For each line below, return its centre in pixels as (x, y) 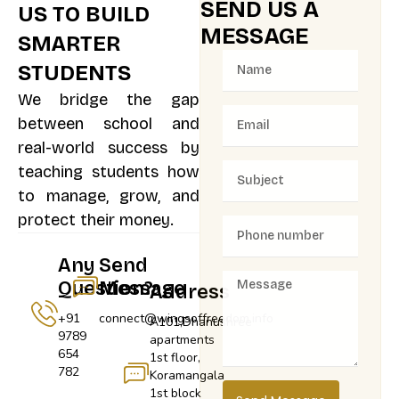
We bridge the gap (109, 99)
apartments (182, 339)
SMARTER (69, 43)
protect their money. (96, 220)
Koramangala (187, 375)
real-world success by (109, 147)
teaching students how (109, 171)
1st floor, (175, 357)
